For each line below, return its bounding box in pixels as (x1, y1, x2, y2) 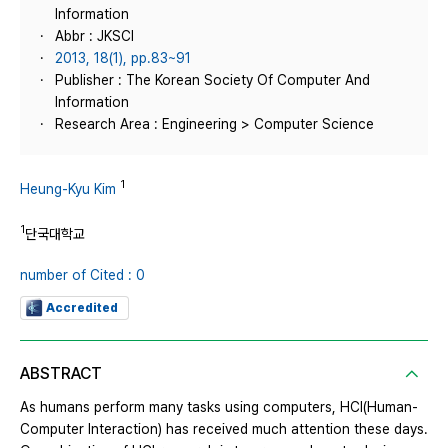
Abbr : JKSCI (55, 28, 134, 44)
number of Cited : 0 (20, 267, 145, 284)
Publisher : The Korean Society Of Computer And (55, 72, 370, 88)
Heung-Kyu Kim (20, 180, 116, 197)
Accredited (46, 301, 118, 316)
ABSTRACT (20, 364, 102, 384)
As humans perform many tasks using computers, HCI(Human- (20, 399, 418, 416)
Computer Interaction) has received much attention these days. (20, 421, 428, 438)
